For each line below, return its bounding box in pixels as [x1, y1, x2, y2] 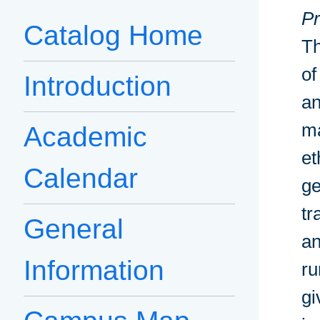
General [24, 214, 124, 245]
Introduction [24, 71, 171, 102]
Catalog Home [24, 20, 203, 51]
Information [24, 255, 164, 286]
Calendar [24, 163, 138, 194]
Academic [24, 121, 147, 153]
